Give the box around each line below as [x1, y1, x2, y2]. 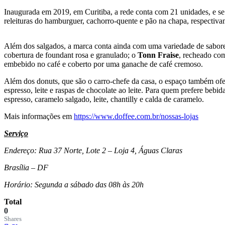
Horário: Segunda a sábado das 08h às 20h [4, 180, 144, 189]
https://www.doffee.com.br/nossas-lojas [74, 112, 198, 121]
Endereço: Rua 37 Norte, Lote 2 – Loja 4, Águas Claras [4, 146, 182, 155]
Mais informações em [4, 112, 74, 121]
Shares [4, 215, 22, 223]
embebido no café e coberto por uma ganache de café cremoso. [4, 60, 203, 69]
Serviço [4, 129, 28, 138]
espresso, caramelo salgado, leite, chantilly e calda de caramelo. [4, 95, 204, 104]
